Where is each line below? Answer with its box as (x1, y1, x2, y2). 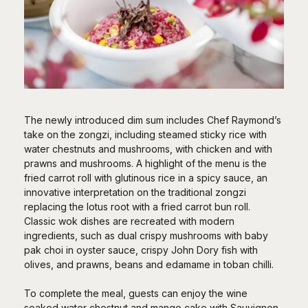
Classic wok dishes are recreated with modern (24, 214, 234, 227)
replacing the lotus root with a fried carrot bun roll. (24, 200, 250, 212)
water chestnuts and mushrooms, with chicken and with (24, 142, 272, 155)
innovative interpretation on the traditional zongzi (24, 186, 246, 198)
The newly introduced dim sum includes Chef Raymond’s (24, 113, 281, 126)
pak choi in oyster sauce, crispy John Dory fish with (24, 243, 258, 256)
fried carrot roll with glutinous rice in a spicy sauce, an (24, 171, 267, 184)
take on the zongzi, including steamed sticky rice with (24, 128, 267, 140)
